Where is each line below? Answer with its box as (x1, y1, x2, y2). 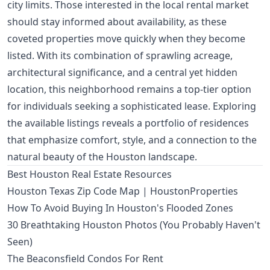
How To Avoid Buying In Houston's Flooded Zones (7, 201, 233, 215)
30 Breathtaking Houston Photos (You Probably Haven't (7, 218, 260, 232)
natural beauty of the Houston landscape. (7, 150, 197, 164)
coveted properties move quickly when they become (7, 32, 245, 46)
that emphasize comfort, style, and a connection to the (7, 133, 257, 147)
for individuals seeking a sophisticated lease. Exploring (7, 99, 256, 113)
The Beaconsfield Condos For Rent (7, 252, 163, 266)
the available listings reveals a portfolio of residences (7, 116, 249, 130)
